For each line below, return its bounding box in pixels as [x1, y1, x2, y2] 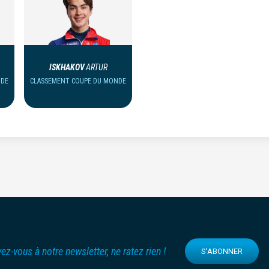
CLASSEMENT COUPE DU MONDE [30, 77, 126, 85]
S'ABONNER [201, 246, 243, 256]
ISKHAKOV [49, 62, 85, 72]
